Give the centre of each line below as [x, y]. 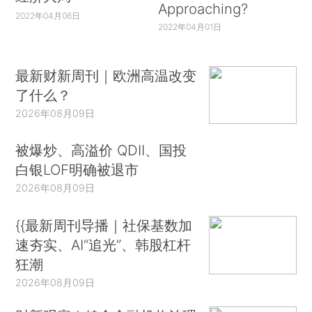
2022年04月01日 [189, 27]
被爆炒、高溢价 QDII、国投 [101, 150]
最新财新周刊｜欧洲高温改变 [106, 75]
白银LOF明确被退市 [77, 170]
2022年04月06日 [48, 16]
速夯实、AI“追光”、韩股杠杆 [103, 244]
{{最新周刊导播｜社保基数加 [104, 225]
